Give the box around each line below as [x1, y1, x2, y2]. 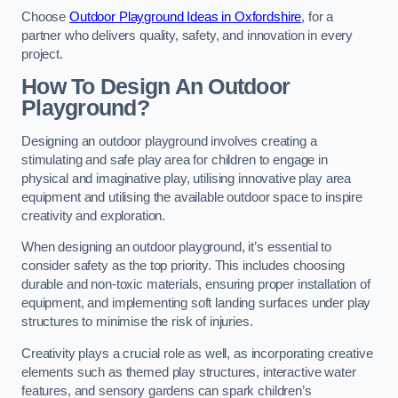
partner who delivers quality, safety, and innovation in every [21, 28, 354, 43]
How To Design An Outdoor [21, 75, 291, 99]
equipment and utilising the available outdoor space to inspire [21, 189, 362, 204]
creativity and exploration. [21, 208, 166, 223]
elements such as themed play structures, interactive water [21, 364, 356, 379]
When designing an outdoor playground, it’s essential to [21, 240, 332, 255]
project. [21, 46, 63, 61]
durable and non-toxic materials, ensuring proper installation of [21, 277, 370, 292]
